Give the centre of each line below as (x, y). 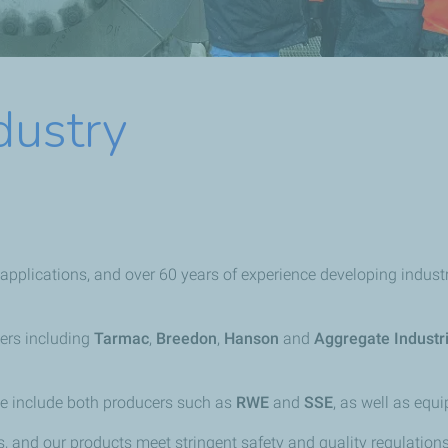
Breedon (186, 339)
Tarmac (121, 339)
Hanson (253, 339)
